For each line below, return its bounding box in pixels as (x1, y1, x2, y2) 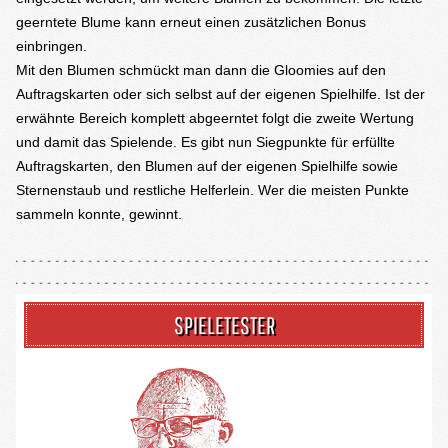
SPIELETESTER (173, 311, 275, 339)
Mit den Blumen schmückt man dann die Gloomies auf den (16, 62, 386, 78)
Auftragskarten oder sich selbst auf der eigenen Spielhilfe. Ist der (16, 86, 425, 102)
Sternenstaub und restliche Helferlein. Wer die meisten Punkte (16, 182, 409, 198)
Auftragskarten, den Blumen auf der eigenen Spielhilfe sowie (16, 158, 398, 174)
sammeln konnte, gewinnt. (16, 206, 182, 222)
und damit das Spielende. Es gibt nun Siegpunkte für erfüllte (16, 134, 395, 150)
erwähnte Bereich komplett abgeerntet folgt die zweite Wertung (16, 110, 414, 126)
